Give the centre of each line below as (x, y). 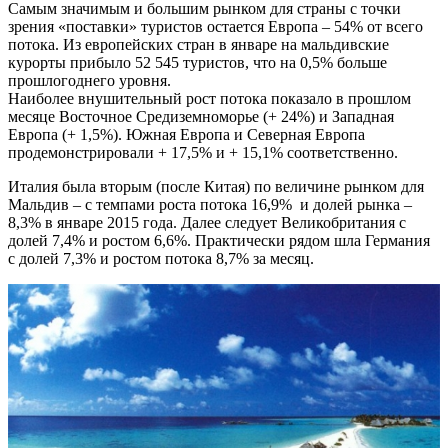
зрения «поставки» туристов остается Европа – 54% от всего (215, 26)
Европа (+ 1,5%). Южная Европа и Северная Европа (186, 134)
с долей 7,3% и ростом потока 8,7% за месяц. (161, 258)
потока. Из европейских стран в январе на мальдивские (198, 44)
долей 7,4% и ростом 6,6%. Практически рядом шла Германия (219, 240)
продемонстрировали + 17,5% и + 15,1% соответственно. (203, 152)
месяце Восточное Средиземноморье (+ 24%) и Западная (201, 116)
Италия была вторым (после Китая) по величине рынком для (216, 186)
